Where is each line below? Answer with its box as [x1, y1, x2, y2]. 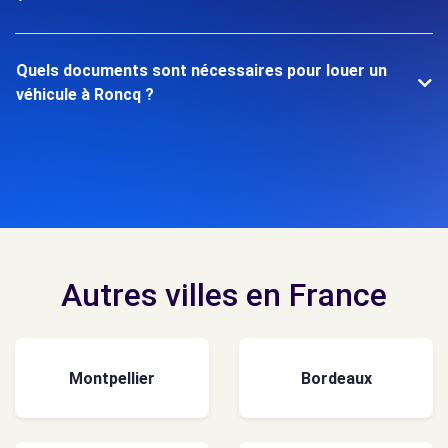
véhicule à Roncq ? [16, 85, 154, 104]
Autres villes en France [61, 276, 387, 314]
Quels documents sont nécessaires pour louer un [16, 61, 387, 80]
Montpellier [69, 368, 155, 388]
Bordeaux [300, 368, 372, 388]
